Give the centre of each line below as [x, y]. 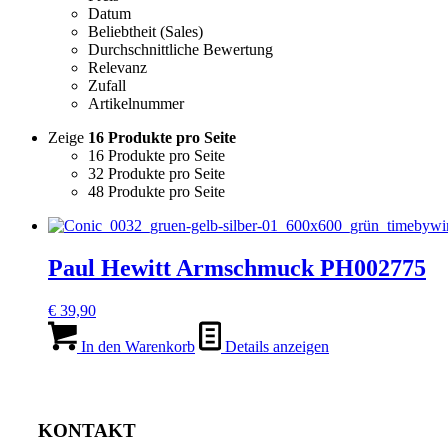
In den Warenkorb [136, 346]
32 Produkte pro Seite [156, 173]
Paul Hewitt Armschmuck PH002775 [237, 267]
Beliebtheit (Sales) [145, 31]
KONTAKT [87, 431]
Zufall [107, 85]
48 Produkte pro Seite [156, 191]
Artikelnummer [136, 103]
